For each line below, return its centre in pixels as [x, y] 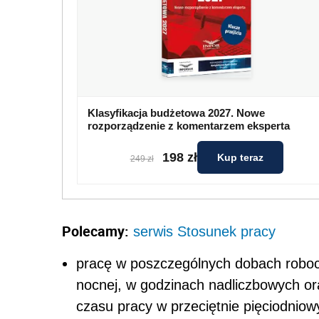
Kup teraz [240, 158]
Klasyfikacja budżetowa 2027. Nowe [176, 113]
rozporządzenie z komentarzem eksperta [189, 126]
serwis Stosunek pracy [204, 232]
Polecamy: [95, 231]
